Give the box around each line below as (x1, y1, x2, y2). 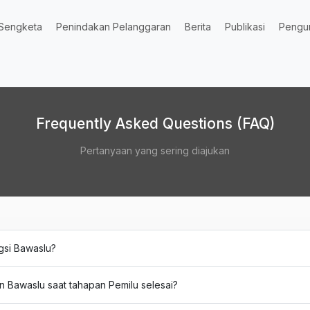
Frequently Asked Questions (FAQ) (35, 115, 275, 132)
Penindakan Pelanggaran (56, 21, 171, 33)
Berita (185, 21, 211, 33)
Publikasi (225, 21, 265, 33)
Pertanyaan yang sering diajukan (80, 145, 230, 156)
